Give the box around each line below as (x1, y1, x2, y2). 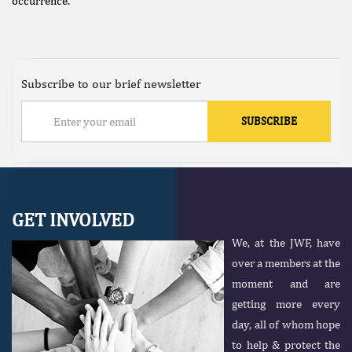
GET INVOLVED (12, 208, 134, 230)
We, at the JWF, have (232, 236, 340, 249)
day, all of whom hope (232, 317, 340, 331)
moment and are (232, 277, 340, 290)
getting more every (232, 297, 340, 310)
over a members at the (232, 256, 340, 269)
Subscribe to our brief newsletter (21, 76, 201, 91)
